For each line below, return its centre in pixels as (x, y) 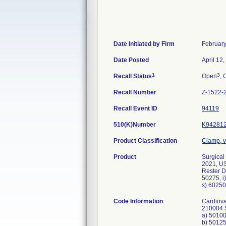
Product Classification (145, 141)
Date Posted (131, 60)
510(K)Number (135, 125)
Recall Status (133, 76)
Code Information (138, 201)
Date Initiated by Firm (144, 44)
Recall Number (135, 92)
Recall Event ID (135, 108)
